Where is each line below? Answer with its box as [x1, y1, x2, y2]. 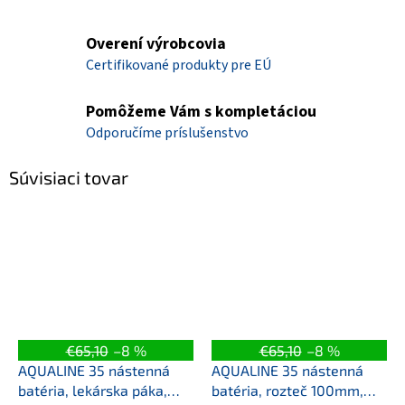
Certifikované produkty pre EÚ [86, 55, 271, 76]
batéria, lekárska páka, [18, 381, 167, 399]
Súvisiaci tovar [9, 166, 128, 189]
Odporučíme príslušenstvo [86, 123, 249, 144]
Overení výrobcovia [86, 33, 226, 56]
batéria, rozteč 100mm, [212, 381, 363, 399]
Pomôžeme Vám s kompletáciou [86, 100, 316, 124]
